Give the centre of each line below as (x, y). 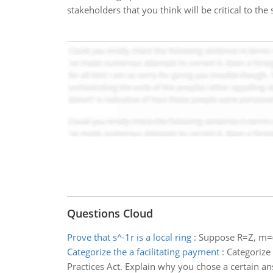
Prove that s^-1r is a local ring (129, 237)
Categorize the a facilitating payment (143, 252)
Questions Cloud (110, 213)
